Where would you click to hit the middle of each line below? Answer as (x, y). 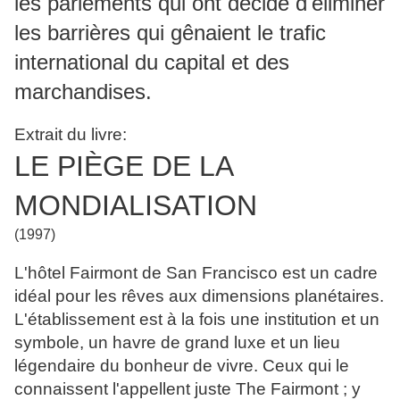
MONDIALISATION (136, 206)
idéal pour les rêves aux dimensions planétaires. (199, 296)
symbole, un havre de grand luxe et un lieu (177, 343)
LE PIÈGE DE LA (123, 167)
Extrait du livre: (71, 135)
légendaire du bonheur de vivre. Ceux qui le (182, 366)
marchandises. (83, 92)
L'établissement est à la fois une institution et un (197, 320)
